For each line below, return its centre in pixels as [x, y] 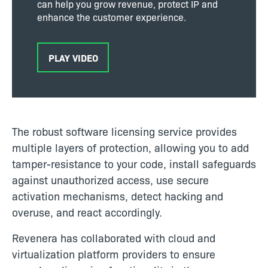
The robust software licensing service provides [124, 131]
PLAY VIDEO [73, 57]
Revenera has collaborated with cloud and [114, 237]
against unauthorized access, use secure [110, 179]
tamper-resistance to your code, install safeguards [134, 163]
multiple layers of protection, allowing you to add [130, 147]
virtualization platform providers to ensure [114, 254]
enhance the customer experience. [112, 16]
